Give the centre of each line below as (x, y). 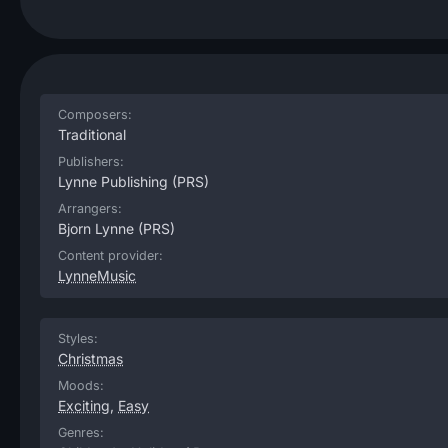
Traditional (92, 134)
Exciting (84, 405)
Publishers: (91, 161)
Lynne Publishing (113, 181)
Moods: (81, 385)
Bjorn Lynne (96, 228)
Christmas (90, 358)
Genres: (81, 432)
